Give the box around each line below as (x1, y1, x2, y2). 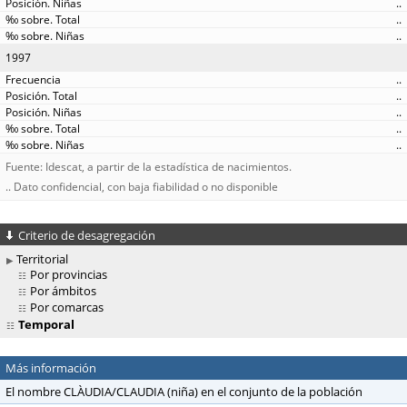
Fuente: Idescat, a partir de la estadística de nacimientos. (5, 159, 292, 174)
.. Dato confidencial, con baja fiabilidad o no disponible (5, 178, 278, 194)
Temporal (15, 316, 74, 333)
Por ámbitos (30, 283, 96, 300)
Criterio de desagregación (18, 226, 155, 243)
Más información (5, 360, 96, 377)
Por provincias (30, 266, 107, 283)
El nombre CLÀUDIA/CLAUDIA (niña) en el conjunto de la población (5, 383, 362, 401)
